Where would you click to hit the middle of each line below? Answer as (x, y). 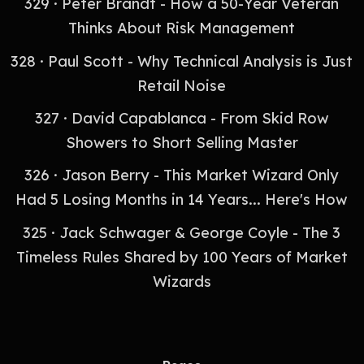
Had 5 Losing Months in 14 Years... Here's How (182, 200)
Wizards (182, 281)
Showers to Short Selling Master (182, 142)
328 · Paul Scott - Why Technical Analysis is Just (182, 61)
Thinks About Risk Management (182, 28)
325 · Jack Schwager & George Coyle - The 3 (182, 232)
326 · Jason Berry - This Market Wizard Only (182, 175)
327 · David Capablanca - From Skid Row (182, 118)
